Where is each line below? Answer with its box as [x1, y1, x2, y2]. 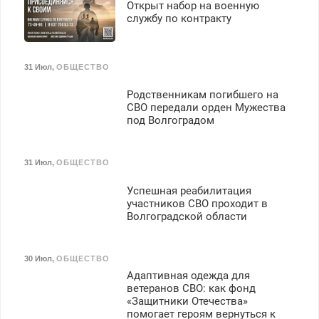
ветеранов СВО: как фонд [126, 281, 256, 295]
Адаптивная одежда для [126, 268, 250, 282]
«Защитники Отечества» [126, 294, 248, 308]
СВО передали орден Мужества [126, 101, 286, 115]
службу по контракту [126, 11, 231, 25]
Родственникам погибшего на [126, 88, 278, 102]
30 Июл [23, 254, 52, 263]
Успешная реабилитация [126, 184, 251, 197]
